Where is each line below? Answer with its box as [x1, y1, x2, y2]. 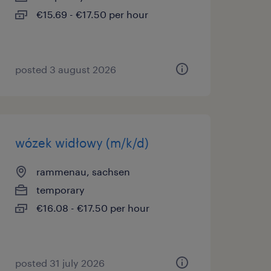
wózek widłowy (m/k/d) [15, 135, 149, 150]
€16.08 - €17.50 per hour [36, 202, 149, 214]
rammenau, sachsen [36, 166, 130, 177]
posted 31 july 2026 [15, 257, 105, 269]
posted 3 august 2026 [15, 64, 116, 75]
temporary [36, 184, 85, 195]
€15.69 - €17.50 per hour [36, 8, 148, 20]
